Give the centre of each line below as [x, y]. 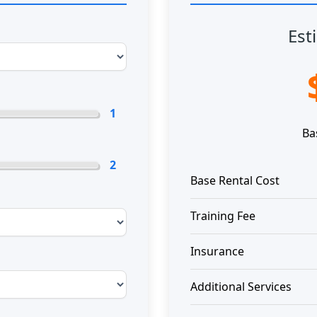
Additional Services [241, 286]
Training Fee [223, 215]
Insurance [217, 251]
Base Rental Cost [235, 180]
